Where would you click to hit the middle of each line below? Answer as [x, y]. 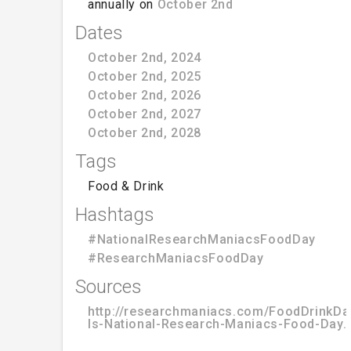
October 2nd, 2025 [145, 76]
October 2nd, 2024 [145, 57]
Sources [109, 286]
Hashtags [115, 214]
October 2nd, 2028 [145, 132]
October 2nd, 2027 [145, 114]
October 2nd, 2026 [145, 95]
